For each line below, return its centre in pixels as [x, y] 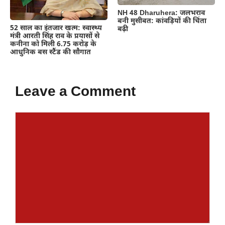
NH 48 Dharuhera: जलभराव [161, 14]
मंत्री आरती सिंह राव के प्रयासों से [55, 37]
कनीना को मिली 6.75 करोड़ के [53, 45]
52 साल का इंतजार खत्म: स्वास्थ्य [56, 29]
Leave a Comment [75, 93]
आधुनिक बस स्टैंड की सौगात [50, 53]
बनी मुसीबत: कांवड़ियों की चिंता [162, 22]
